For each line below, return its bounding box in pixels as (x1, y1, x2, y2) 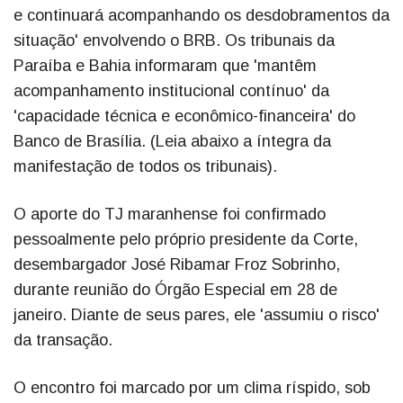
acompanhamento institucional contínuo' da (13, 82, 329, 101)
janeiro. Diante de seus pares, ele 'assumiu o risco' (13, 306, 380, 325)
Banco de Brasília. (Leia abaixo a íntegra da (13, 132, 331, 151)
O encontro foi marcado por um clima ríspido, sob (13, 379, 371, 398)
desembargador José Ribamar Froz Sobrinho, (13, 255, 340, 274)
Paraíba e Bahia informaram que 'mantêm (13, 57, 317, 76)
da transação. (13, 331, 112, 350)
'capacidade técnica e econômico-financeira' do (13, 107, 355, 126)
